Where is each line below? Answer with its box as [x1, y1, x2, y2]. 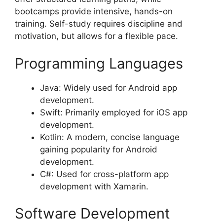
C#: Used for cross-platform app [40, 169, 169, 179]
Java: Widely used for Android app [40, 82, 177, 93]
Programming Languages [15, 54, 183, 72]
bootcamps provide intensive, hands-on [15, 6, 173, 17]
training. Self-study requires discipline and [15, 19, 183, 29]
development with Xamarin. [40, 181, 148, 191]
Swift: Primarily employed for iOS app [40, 107, 187, 117]
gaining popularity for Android [40, 144, 157, 154]
